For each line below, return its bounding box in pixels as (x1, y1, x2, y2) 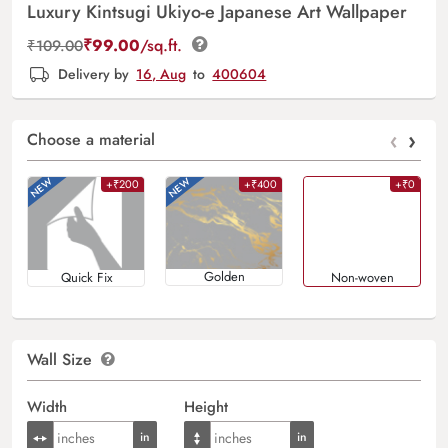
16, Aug (136, 63, 187, 84)
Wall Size (27, 347, 97, 371)
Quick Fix (60, 267, 112, 287)
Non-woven (330, 267, 394, 287)
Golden (203, 266, 245, 286)
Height (183, 395, 228, 418)
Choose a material (27, 127, 155, 151)
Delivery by (54, 63, 134, 84)
